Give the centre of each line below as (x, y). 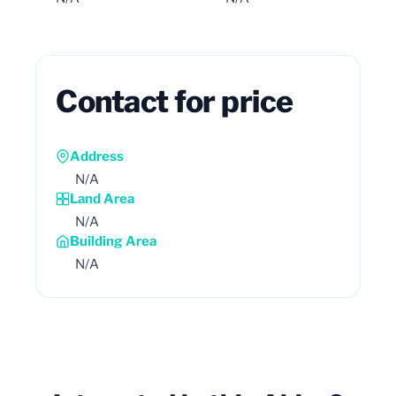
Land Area (102, 198)
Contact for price (175, 101)
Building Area (113, 241)
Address (97, 156)
